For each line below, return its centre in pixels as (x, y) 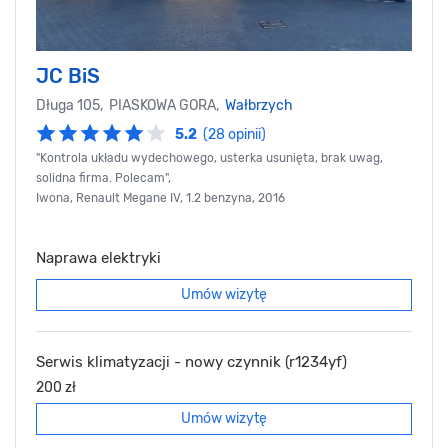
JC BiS (68, 76)
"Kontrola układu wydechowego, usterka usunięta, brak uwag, (209, 158)
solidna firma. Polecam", (103, 178)
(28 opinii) (234, 135)
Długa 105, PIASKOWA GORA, (130, 106)
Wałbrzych (259, 106)
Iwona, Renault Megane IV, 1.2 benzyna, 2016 (160, 198)
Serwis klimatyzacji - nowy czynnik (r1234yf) (191, 362)
